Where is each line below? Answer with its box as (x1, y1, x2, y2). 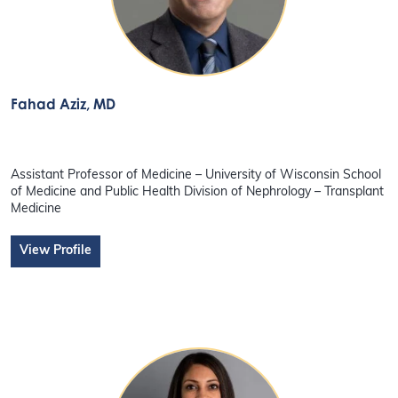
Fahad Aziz (11, 95, 87, 113)
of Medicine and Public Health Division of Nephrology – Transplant (11, 185, 385, 199)
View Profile (20, 243, 92, 258)
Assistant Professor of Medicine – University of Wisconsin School (11, 168, 382, 182)
